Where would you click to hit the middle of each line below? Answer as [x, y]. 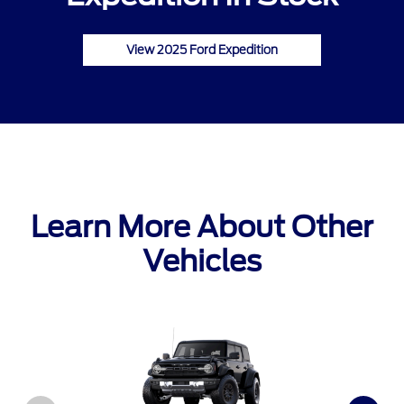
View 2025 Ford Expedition [202, 50]
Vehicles [202, 262]
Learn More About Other [202, 227]
